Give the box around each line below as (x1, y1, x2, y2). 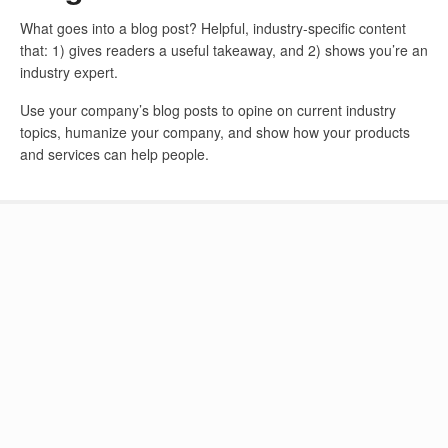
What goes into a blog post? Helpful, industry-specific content (20, 18, 406, 39)
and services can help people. (20, 143, 209, 164)
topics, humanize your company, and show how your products (20, 121, 410, 142)
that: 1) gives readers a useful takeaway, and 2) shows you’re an (20, 40, 428, 61)
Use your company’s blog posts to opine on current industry (20, 99, 396, 120)
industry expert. (20, 62, 118, 83)
